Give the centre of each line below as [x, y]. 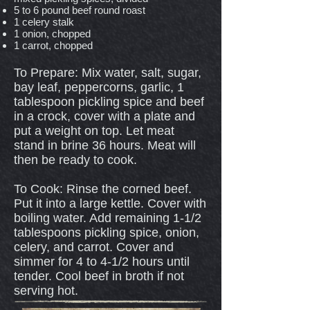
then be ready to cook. [75, 159]
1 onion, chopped [52, 33]
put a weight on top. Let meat [94, 130]
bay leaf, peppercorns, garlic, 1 [99, 87]
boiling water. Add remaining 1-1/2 [108, 218]
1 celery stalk [44, 21]
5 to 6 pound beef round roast [80, 10]
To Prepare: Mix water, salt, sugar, [108, 72]
